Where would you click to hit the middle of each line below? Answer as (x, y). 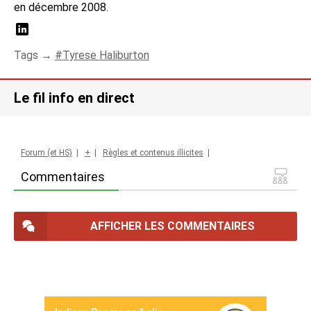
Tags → (34, 55)
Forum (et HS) (47, 152)
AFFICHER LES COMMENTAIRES (172, 226)
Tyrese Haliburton (106, 55)
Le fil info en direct (74, 98)
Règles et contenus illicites (153, 152)
